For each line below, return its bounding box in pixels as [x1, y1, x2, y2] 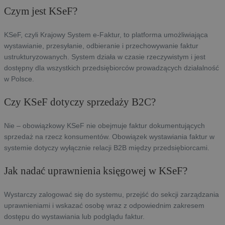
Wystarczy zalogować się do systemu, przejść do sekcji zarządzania [4, 190, 219, 199]
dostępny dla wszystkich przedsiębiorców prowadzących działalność [4, 64, 219, 72]
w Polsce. [4, 75, 34, 83]
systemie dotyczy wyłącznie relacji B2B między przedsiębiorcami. [4, 144, 209, 152]
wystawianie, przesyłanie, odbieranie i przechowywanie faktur [4, 42, 198, 50]
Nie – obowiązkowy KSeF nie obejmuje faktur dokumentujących [4, 122, 205, 130]
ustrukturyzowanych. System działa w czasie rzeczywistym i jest [4, 53, 205, 61]
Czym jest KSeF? [4, 5, 77, 18]
